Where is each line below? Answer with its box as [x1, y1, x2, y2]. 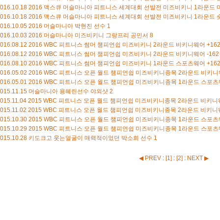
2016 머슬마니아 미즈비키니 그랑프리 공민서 [27, 31, 150, 39]
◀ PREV [138, 154, 163, 162]
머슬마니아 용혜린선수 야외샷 [27, 87, 110, 95]
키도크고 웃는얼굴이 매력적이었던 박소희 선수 [27, 134, 154, 141]
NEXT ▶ [187, 154, 209, 162]
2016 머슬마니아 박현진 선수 [27, 22, 107, 29]
